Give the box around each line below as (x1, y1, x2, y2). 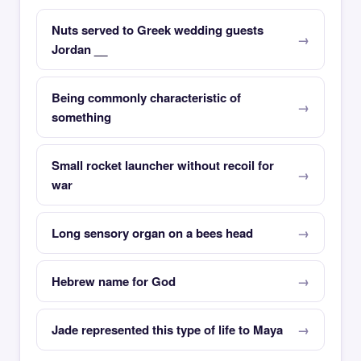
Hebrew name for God (52, 272, 176, 290)
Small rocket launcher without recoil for (52, 156, 274, 174)
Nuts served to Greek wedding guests (52, 21, 263, 39)
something (52, 108, 111, 126)
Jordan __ (52, 40, 107, 58)
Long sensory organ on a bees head (52, 224, 253, 242)
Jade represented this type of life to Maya (52, 321, 283, 338)
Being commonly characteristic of (52, 89, 241, 106)
